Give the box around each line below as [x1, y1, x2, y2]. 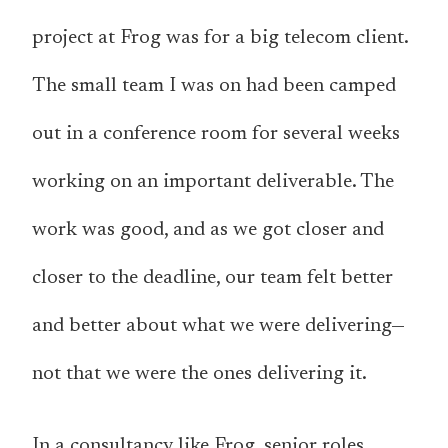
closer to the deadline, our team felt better [32, 268, 393, 289]
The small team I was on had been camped [32, 76, 396, 97]
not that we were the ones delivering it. [32, 364, 367, 385]
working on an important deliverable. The [32, 172, 394, 193]
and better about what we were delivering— [32, 316, 405, 337]
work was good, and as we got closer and [32, 220, 384, 241]
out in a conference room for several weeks [32, 124, 400, 145]
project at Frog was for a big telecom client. [32, 28, 408, 49]
